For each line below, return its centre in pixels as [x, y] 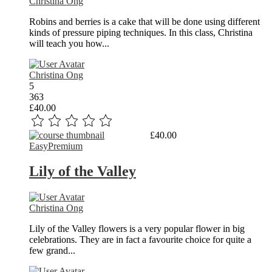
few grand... [52, 251]
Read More [126, 135]
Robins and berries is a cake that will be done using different [144, 21]
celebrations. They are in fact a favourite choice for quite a [140, 240]
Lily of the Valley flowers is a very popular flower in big [137, 229]
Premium [65, 146]
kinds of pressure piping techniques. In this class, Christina [141, 32]
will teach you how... [69, 43]
